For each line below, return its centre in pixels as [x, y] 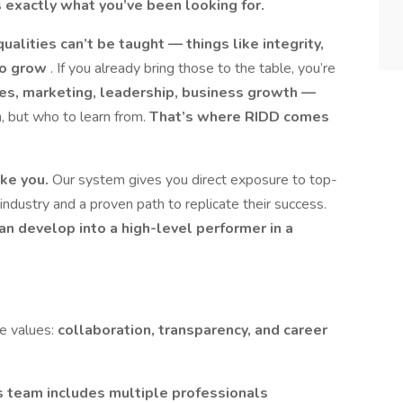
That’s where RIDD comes [239, 117]
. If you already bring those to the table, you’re [193, 68]
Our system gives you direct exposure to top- [195, 180]
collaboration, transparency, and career [193, 330]
